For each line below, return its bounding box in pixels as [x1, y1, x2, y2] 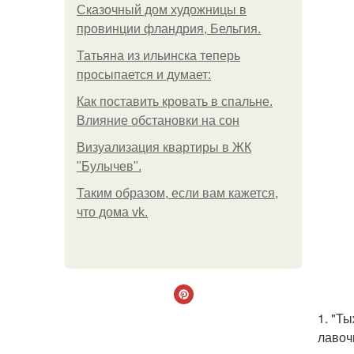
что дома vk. [77, 205, 148, 219]
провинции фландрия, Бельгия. [77, 22, 261, 36]
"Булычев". [77, 160, 141, 173]
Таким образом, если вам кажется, [77, 186, 278, 200]
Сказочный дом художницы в [77, 3, 247, 17]
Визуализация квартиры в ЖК [77, 141, 251, 154]
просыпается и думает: [77, 68, 211, 81]
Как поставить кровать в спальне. [77, 95, 273, 108]
